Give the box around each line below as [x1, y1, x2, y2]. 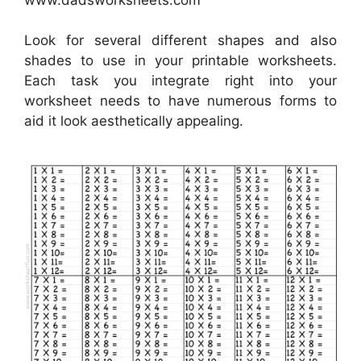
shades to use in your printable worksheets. [24, 52, 337, 69]
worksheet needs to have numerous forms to [24, 93, 337, 110]
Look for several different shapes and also [24, 32, 337, 49]
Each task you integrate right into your [24, 73, 337, 89]
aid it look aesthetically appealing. [24, 113, 243, 130]
